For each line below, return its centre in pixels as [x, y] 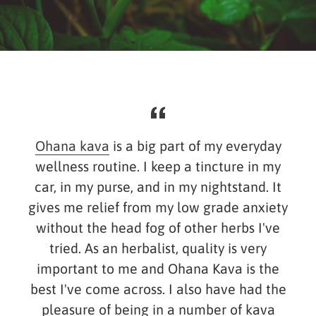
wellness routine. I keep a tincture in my [158, 167]
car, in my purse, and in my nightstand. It [158, 187]
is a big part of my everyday [195, 146]
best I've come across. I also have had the [158, 290]
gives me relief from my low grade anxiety [158, 208]
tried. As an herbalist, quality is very [158, 249]
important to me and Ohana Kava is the [158, 269]
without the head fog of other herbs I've [158, 228]
